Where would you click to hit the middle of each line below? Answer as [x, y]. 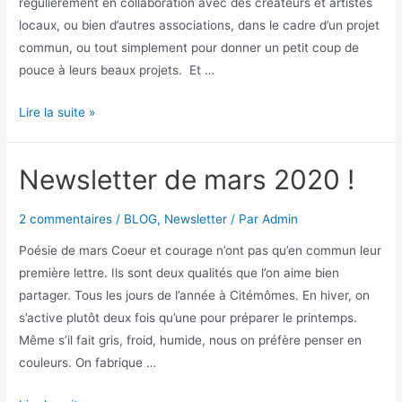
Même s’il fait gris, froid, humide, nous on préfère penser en [191, 341]
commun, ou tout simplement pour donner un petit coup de [189, 47]
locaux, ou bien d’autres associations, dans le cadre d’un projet [200, 25]
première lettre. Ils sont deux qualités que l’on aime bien [179, 273]
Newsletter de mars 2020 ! [187, 179]
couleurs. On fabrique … [88, 363]
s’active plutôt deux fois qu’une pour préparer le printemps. [188, 318]
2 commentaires [66, 218]
